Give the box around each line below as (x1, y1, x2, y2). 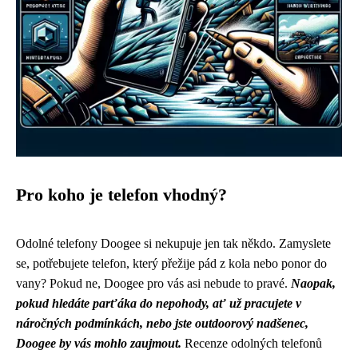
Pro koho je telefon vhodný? (16, 185, 227, 205)
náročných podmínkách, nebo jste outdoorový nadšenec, (16, 316, 308, 330)
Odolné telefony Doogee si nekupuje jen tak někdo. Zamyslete (16, 237, 331, 250)
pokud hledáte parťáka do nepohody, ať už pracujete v (16, 296, 301, 310)
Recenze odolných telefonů (181, 336, 322, 350)
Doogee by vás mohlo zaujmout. (16, 336, 181, 350)
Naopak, (291, 276, 336, 290)
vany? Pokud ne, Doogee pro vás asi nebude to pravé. (16, 276, 291, 290)
